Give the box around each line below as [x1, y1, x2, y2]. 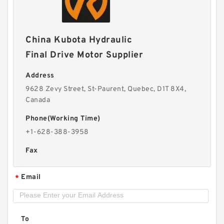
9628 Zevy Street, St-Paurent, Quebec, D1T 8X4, [25, 85, 186, 93]
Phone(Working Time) [25, 114, 100, 123]
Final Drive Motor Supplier [25, 49, 143, 61]
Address [25, 71, 54, 80]
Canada [25, 96, 50, 104]
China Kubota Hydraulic [25, 34, 132, 46]
